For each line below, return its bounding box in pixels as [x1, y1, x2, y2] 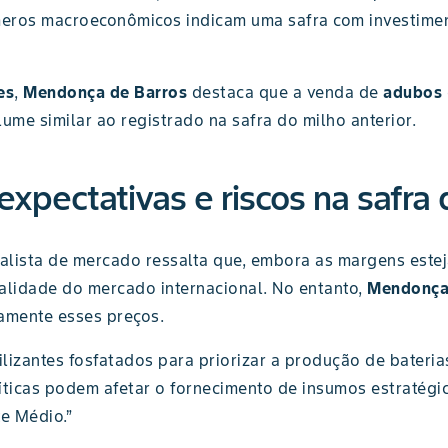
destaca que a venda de [191, 82, 383, 102]
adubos [383, 82, 442, 102]
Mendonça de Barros [23, 82, 192, 102]
